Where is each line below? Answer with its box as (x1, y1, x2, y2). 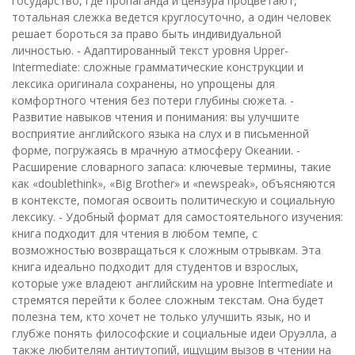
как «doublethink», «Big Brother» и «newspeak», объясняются (12, 175, 335, 191)
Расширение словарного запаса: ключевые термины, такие (12, 158, 331, 174)
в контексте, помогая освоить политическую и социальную (12, 192, 335, 208)
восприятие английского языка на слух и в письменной (12, 125, 309, 141)
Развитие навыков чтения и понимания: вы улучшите (12, 109, 300, 124)
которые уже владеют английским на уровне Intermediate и (12, 275, 333, 291)
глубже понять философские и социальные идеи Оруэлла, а (12, 325, 337, 341)
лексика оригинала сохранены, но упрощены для (12, 75, 275, 91)
